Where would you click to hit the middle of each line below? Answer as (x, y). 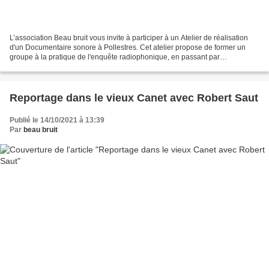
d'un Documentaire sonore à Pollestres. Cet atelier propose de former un (128, 47)
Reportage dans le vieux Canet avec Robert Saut (134, 98)
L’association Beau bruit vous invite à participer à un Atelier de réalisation (129, 38)
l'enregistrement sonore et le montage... (74, 66)
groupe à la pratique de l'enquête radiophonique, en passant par (115, 57)
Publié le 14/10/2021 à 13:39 (57, 120)
